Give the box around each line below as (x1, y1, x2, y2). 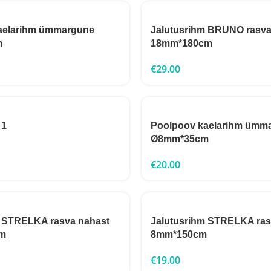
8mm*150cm (151, 229, 207, 240)
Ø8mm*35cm (151, 134, 209, 144)
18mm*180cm (151, 38, 212, 48)
